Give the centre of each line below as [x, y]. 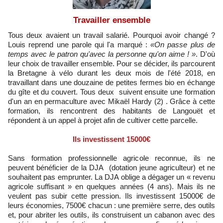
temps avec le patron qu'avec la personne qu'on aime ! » [102, 54]
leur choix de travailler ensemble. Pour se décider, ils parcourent [111, 64]
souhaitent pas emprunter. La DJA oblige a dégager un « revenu [111, 177]
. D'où [205, 54]
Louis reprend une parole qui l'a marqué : [78, 45]
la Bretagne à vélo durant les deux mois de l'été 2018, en [111, 73]
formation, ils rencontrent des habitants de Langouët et [111, 111]
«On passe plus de [181, 45]
